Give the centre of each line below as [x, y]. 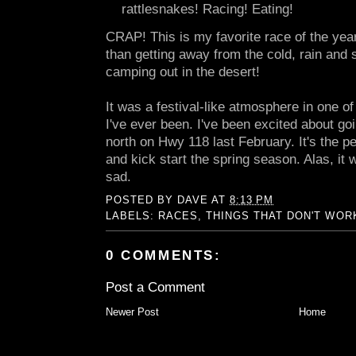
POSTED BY [142, 200]
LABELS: [132, 216]
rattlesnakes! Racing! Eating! [207, 10]
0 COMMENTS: [164, 256]
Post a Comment [155, 287]
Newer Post [132, 311]
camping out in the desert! [183, 72]
